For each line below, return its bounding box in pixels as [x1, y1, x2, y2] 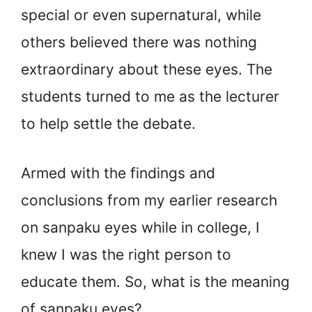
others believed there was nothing [21, 33, 257, 52]
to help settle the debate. [21, 115, 196, 133]
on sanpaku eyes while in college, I [21, 218, 260, 236]
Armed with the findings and [21, 164, 215, 182]
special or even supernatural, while [21, 6, 261, 24]
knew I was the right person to [21, 245, 231, 263]
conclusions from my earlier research [21, 191, 277, 209]
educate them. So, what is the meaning [21, 272, 290, 290]
